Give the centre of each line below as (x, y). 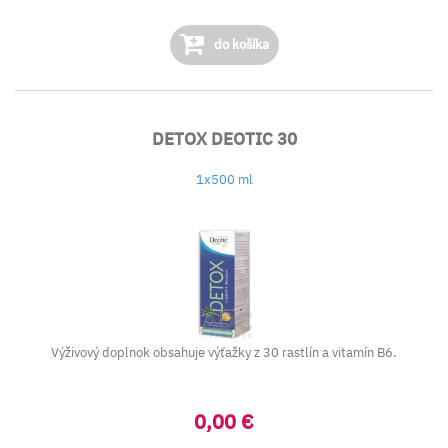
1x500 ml (224, 179)
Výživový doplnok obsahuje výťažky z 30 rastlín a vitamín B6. (224, 352)
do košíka (239, 44)
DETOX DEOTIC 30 (224, 139)
